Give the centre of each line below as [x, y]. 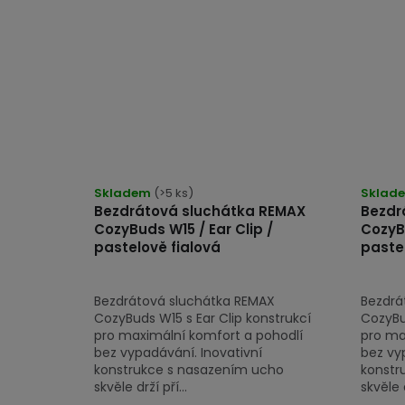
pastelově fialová [157, 247]
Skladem [124, 193]
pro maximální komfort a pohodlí [198, 335]
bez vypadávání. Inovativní [178, 352]
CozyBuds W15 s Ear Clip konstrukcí [202, 318]
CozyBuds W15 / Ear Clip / [184, 229]
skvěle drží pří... [141, 386]
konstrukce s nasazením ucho [189, 369]
